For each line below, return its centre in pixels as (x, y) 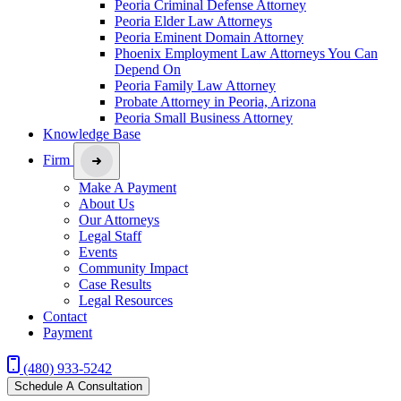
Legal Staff (110, 235)
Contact (65, 316)
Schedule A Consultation (78, 386)
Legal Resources (126, 300)
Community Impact (133, 268)
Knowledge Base (92, 133)
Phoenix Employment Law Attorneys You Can (246, 53)
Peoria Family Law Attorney (195, 85)
